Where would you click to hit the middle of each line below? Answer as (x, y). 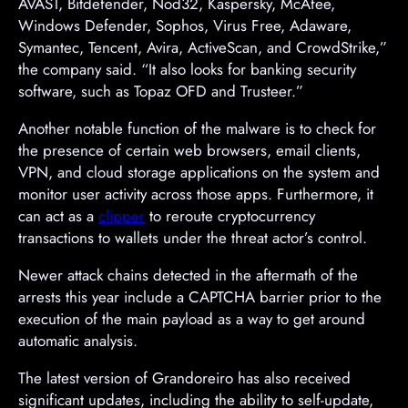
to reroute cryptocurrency (230, 215)
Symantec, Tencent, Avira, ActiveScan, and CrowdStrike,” (203, 47)
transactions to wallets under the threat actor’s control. (193, 237)
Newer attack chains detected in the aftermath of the (188, 275)
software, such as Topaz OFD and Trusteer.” (161, 91)
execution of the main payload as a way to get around (192, 318)
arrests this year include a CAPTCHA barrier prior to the (200, 296)
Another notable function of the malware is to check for (197, 128)
